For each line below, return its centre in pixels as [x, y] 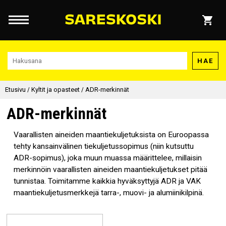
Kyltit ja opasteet [55, 90]
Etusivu [15, 90]
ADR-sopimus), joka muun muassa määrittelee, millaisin [107, 158]
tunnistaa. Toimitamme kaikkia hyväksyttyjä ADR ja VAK [107, 181]
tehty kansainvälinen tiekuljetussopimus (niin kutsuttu [103, 147]
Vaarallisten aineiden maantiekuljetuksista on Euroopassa [111, 135]
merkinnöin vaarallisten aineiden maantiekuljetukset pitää [110, 170]
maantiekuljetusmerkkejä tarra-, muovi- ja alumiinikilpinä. [108, 193]
